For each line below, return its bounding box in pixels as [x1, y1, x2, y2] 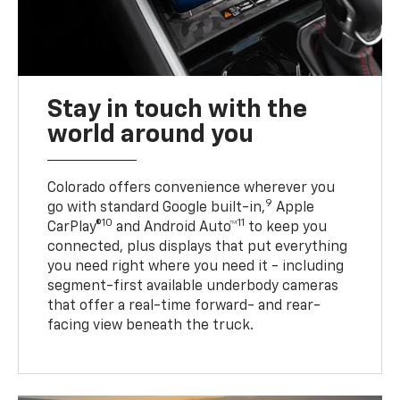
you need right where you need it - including [47, 260, 345, 275]
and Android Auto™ [112, 221, 238, 236]
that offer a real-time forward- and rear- [47, 299, 321, 314]
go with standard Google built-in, [47, 201, 266, 216]
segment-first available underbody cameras [47, 279, 339, 295]
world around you [47, 122, 254, 148]
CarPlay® [47, 221, 103, 236]
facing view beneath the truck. [47, 319, 254, 334]
